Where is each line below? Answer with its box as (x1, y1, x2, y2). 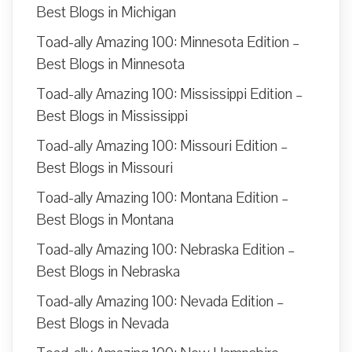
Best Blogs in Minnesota (36, 54, 185, 75)
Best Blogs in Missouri (36, 158, 173, 179)
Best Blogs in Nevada (36, 313, 169, 335)
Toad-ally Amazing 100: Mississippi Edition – (36, 84, 303, 105)
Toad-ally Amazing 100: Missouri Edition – (36, 136, 288, 157)
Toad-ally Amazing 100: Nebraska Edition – (36, 240, 295, 261)
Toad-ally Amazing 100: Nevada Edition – (36, 291, 284, 313)
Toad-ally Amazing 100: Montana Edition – (36, 188, 289, 209)
